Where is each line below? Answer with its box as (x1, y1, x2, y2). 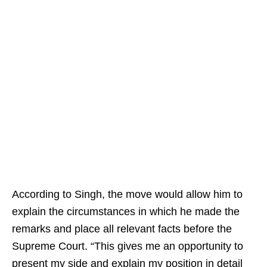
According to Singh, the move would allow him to (12, 188, 243, 200)
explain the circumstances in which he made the (12, 206, 240, 218)
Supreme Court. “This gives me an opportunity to (12, 240, 243, 252)
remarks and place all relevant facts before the (12, 223, 232, 235)
